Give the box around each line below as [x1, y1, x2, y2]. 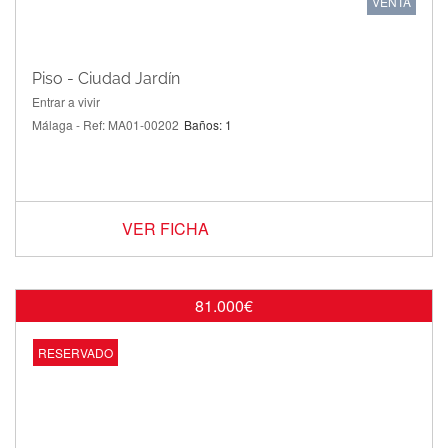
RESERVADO [38, 343, 113, 361]
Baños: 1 [184, 115, 232, 133]
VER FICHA [122, 216, 209, 240]
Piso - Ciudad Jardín [32, 68, 180, 88]
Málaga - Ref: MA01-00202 [32, 115, 179, 133]
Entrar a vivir [32, 92, 100, 110]
